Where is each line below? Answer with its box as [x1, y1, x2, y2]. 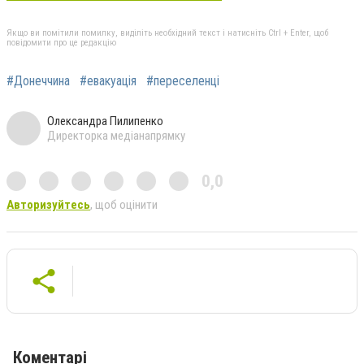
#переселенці [146, 72, 219, 89]
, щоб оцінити [90, 197, 158, 212]
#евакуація [80, 72, 136, 89]
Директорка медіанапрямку [47, 128, 185, 143]
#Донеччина [6, 72, 70, 89]
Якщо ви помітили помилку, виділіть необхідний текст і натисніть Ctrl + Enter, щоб [6, 27, 328, 38]
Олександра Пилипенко [47, 113, 163, 128]
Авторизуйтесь [6, 197, 90, 212]
